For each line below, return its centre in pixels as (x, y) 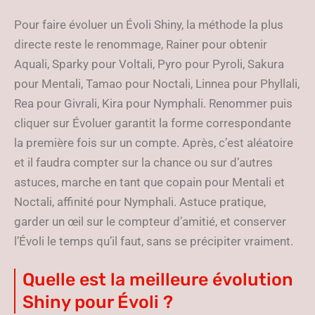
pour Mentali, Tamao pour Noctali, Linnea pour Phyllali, (157, 84)
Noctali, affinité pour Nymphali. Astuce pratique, (140, 202)
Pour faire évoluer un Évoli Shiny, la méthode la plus (149, 25)
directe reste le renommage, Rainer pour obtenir (141, 44)
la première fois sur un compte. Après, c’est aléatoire (154, 143)
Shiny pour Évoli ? (98, 302)
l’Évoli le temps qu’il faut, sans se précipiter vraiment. (154, 241)
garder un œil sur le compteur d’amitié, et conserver (150, 221)
